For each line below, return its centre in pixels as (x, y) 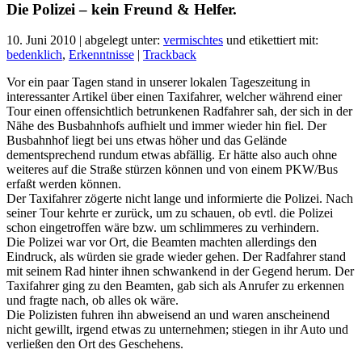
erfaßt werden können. (64, 184)
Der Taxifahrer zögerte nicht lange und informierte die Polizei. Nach (180, 199)
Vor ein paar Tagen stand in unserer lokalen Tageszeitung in (158, 82)
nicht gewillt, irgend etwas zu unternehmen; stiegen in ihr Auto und (177, 330)
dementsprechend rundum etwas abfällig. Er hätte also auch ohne (172, 155)
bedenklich (34, 55)
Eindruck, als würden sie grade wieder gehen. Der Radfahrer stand (176, 257)
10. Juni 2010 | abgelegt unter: (85, 40)
